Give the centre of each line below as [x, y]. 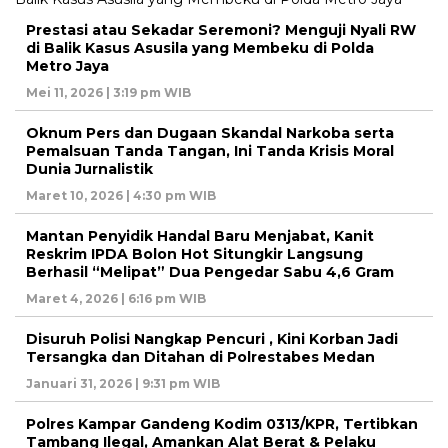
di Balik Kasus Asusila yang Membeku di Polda [200, 47]
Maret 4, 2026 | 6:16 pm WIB [116, 298]
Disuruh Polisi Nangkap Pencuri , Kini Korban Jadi [212, 338]
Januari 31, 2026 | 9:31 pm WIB [123, 383]
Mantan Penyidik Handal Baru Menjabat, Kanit [200, 235]
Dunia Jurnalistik [89, 168]
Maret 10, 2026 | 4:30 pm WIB [121, 195]
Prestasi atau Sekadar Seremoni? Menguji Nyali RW [221, 29]
